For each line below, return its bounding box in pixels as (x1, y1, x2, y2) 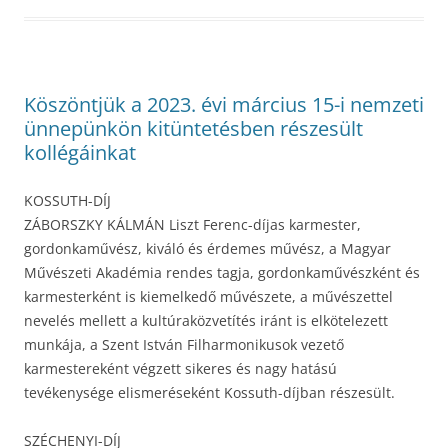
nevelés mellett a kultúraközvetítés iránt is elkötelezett (24, 311, 388, 331)
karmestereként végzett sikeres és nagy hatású (24, 359, 337, 379)
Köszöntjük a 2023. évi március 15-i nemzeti (24, 91, 424, 119)
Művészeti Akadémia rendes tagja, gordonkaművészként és (24, 263, 420, 283)
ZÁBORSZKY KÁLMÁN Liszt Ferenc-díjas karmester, (24, 215, 361, 235)
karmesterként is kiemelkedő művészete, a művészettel (24, 287, 393, 307)
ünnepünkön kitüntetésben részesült (24, 115, 363, 143)
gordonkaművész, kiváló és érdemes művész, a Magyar (24, 239, 391, 259)
